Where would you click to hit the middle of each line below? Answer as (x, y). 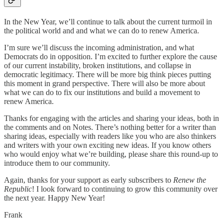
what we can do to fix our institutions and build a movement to (102, 92)
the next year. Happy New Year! (55, 198)
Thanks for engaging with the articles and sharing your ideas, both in (111, 118)
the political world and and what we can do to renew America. (102, 30)
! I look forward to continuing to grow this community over (125, 189)
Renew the (190, 180)
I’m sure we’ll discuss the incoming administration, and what (99, 47)
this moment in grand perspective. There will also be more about (105, 83)
